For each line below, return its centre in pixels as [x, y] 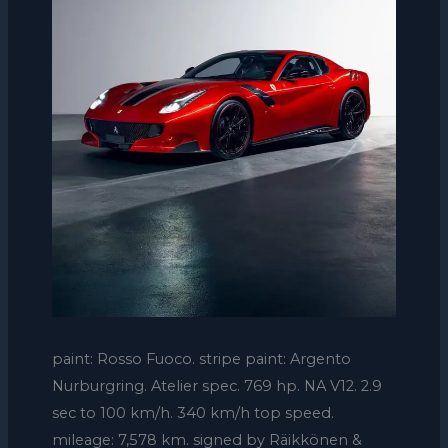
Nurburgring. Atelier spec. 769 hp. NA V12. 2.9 [216, 386]
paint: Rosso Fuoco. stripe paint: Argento [201, 359]
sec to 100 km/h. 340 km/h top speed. [192, 413]
